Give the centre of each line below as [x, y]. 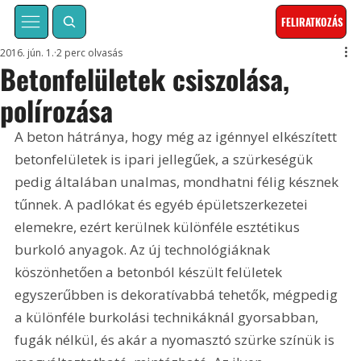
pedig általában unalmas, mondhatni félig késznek [178, 182]
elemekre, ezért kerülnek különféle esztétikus [159, 227]
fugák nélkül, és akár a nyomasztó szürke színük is [176, 340]
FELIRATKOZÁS [313, 22]
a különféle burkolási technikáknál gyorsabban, [168, 317]
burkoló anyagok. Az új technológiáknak [144, 250]
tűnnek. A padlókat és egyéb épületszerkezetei [163, 205]
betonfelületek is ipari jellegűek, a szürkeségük [166, 160]
